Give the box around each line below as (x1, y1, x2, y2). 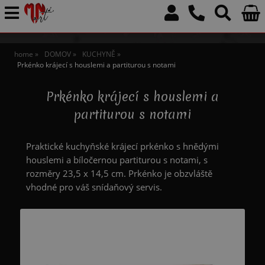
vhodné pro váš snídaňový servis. (25, 180, 162, 193)
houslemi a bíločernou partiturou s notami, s (25, 153, 208, 166)
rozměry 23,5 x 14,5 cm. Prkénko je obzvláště (25, 167, 212, 180)
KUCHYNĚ (82, 49, 115, 60)
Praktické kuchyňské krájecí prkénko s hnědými (25, 140, 219, 153)
